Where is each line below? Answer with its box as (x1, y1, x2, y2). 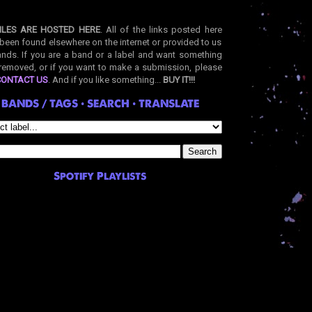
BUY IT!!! (162, 74, 195, 85)
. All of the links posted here (100, 24, 222, 35)
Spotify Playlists (54, 169, 146, 182)
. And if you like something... (47, 74, 163, 85)
